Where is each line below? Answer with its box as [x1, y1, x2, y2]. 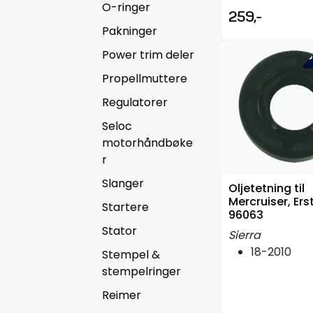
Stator [102, 222, 137, 239]
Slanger [102, 175, 144, 191]
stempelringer [102, 263, 181, 279]
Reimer [102, 286, 141, 303]
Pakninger [102, 22, 157, 39]
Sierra [228, 226, 261, 243]
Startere [102, 198, 149, 215]
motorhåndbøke [102, 134, 193, 151]
